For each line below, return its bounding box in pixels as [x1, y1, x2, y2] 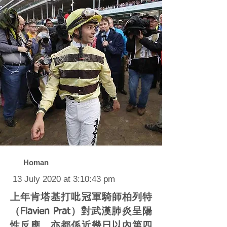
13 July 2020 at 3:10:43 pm [13, 174, 115, 184]
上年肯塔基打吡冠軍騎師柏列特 [10, 193, 152, 202]
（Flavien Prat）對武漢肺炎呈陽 [10, 207, 152, 216]
